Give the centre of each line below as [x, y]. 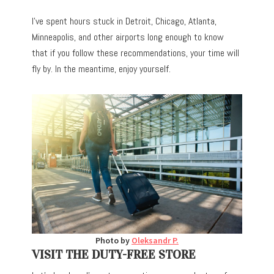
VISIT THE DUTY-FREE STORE [114, 254]
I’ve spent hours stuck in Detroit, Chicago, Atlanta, [124, 21]
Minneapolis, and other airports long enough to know [128, 37]
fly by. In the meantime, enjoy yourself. [102, 68]
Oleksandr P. [155, 240]
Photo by [113, 240]
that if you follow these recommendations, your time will [136, 53]
